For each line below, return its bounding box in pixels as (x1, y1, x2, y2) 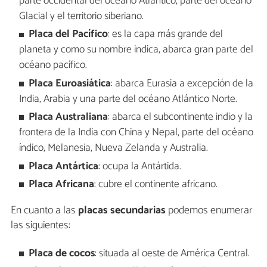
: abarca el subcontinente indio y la (108, 108, 253, 126)
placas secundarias (76, 201, 166, 219)
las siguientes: (11, 216, 70, 234)
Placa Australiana (29, 108, 108, 126)
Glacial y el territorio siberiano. (18, 8, 144, 26)
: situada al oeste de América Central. (95, 245, 250, 263)
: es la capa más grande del (108, 26, 223, 44)
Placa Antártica (29, 157, 99, 175)
